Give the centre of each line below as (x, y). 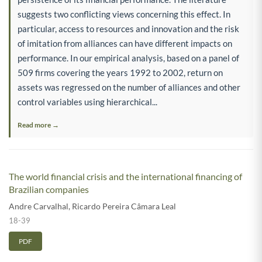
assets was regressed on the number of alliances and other (129, 87)
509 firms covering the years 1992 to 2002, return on (120, 72)
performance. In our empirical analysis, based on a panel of (128, 58)
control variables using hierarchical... (87, 101)
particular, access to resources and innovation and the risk (128, 28)
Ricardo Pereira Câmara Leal (124, 206)
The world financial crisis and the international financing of (125, 176)
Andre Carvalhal (39, 206)
